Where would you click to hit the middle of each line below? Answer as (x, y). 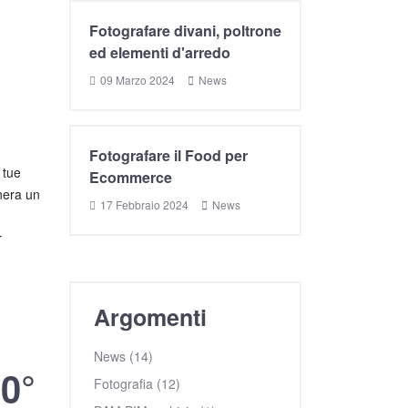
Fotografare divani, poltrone (185, 31)
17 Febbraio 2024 (144, 204)
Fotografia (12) (137, 383)
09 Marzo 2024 (138, 80)
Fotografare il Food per (168, 155)
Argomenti (150, 317)
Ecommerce (131, 177)
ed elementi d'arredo (160, 52)
